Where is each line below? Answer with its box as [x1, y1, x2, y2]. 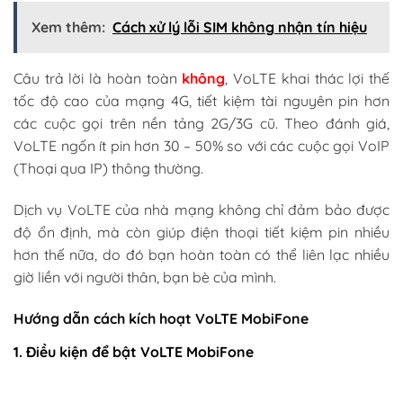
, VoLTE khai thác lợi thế [225, 69, 390, 88]
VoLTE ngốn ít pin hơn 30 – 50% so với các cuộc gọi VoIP [13, 137, 390, 156]
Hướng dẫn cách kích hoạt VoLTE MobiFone [13, 309, 309, 327]
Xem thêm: [31, 18, 105, 37]
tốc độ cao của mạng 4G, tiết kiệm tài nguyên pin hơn [13, 92, 390, 111]
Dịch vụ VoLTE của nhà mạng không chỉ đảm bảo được [13, 200, 390, 219]
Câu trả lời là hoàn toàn [13, 69, 177, 88]
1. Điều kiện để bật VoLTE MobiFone [13, 342, 254, 361]
